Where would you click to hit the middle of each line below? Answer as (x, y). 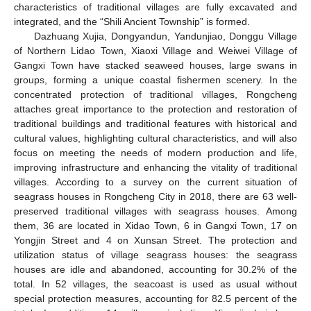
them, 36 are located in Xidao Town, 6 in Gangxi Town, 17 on (155, 226)
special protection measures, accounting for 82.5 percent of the (155, 299)
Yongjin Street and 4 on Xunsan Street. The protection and (155, 241)
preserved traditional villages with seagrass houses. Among (155, 211)
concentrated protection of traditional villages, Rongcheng (155, 95)
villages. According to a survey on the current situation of (155, 182)
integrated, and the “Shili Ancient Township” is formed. (132, 22)
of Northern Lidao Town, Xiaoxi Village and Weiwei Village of (155, 51)
